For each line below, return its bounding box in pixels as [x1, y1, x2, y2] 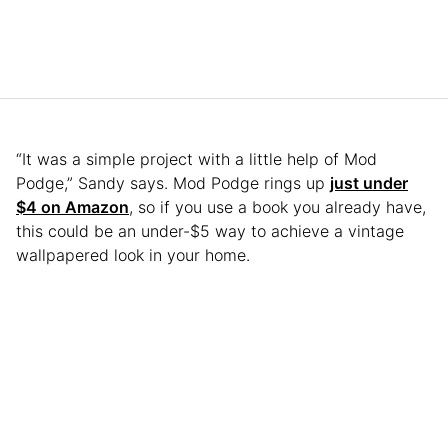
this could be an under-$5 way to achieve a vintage [16, 220, 404, 241]
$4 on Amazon [16, 196, 129, 217]
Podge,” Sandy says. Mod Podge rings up [16, 172, 330, 193]
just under [330, 172, 408, 193]
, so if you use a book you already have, [129, 196, 426, 217]
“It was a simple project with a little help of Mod [16, 148, 377, 169]
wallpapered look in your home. [16, 244, 250, 265]
